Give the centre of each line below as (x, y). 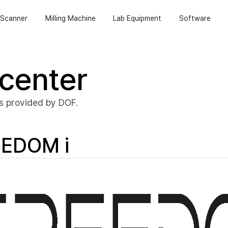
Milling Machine (70, 18)
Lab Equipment (137, 18)
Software (195, 18)
